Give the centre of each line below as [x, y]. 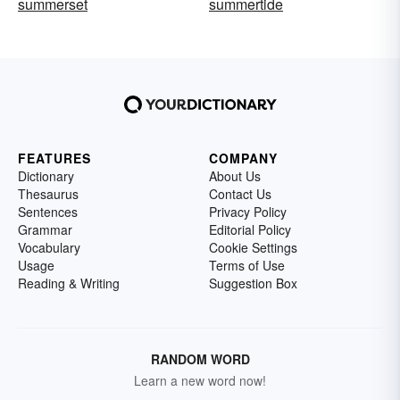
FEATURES [54, 158]
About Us [235, 176]
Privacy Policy [248, 212]
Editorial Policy [250, 230]
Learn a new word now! [200, 381]
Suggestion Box [253, 283]
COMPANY [243, 158]
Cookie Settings [253, 248]
